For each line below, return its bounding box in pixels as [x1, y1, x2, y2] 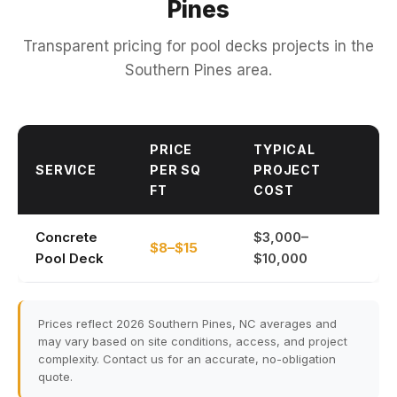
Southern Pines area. [125, 61, 272, 79]
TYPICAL [253, 142, 315, 157]
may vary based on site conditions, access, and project [38, 334, 347, 348]
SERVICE [35, 162, 97, 177]
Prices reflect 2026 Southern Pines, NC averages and [38, 316, 337, 331]
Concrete [35, 229, 97, 245]
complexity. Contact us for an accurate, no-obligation [38, 352, 336, 366]
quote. [38, 370, 73, 384]
